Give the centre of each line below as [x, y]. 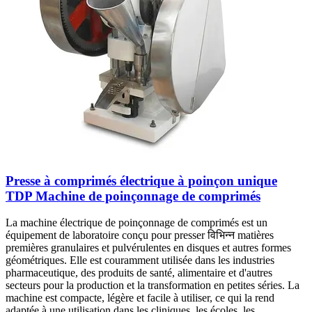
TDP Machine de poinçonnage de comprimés [133, 196]
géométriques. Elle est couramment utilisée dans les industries [140, 260]
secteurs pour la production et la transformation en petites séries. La [153, 286]
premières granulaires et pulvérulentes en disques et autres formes [148, 248]
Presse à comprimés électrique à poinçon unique [141, 180]
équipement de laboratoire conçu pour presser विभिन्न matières [140, 235]
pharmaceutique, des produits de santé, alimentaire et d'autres [139, 273]
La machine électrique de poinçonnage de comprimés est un [136, 223]
